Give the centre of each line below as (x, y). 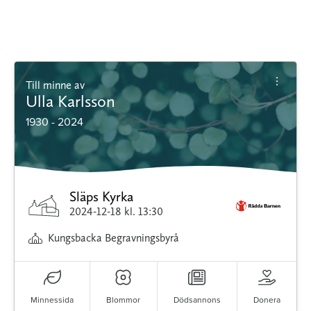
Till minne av (58, 85)
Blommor (124, 300)
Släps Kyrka (102, 197)
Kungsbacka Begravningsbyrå (114, 238)
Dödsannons (197, 300)
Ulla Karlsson (70, 101)
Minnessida (52, 300)
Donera (267, 300)
